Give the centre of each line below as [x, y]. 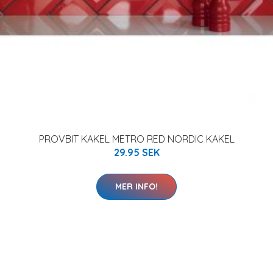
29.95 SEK [136, 152]
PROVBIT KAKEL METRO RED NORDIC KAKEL [136, 139]
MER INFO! [136, 186]
